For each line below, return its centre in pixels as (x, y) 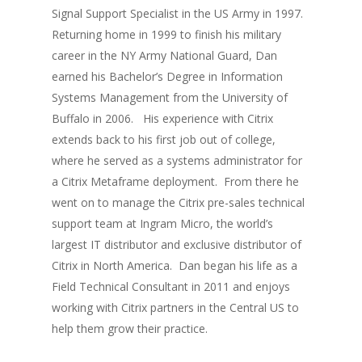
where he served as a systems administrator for (177, 160)
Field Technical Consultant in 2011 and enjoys (171, 286)
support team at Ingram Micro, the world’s (163, 223)
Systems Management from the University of (170, 97)
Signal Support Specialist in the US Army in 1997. (179, 13)
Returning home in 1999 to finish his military (167, 34)
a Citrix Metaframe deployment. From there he (176, 181)
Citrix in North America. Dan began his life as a (175, 265)
